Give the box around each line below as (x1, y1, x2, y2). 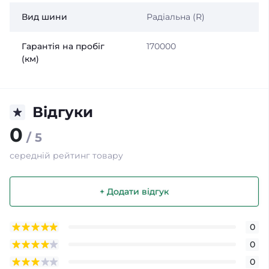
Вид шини (22, 11, 67, 22)
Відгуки (32, 103, 93, 121)
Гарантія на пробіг (22, 41, 104, 52)
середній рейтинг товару (10, 150, 123, 161)
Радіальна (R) (146, 11, 205, 22)
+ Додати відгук (100, 186, 169, 197)
